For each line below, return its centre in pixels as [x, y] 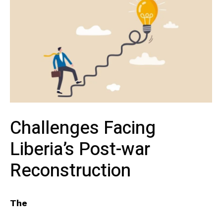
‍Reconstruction [70, 171]
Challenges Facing [83, 128]
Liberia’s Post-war [80, 150]
